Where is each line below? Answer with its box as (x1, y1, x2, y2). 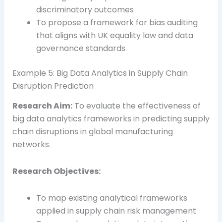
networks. (12, 139, 51, 151)
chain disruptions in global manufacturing (12, 126, 173, 138)
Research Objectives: (12, 166, 101, 177)
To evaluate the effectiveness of (72, 100, 201, 112)
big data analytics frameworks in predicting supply (12, 113, 210, 125)
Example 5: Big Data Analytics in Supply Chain (12, 67, 188, 79)
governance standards (36, 42, 125, 54)
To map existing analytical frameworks (36, 192, 187, 204)
